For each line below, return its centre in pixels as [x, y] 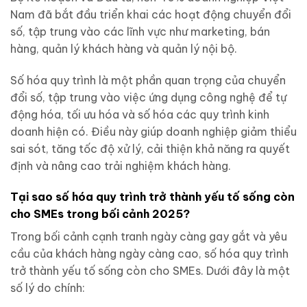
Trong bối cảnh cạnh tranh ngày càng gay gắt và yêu [149, 237]
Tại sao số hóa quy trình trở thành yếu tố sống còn [152, 197]
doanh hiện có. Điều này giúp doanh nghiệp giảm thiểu [153, 131]
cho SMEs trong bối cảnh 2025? [100, 214]
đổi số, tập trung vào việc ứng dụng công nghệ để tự [148, 97]
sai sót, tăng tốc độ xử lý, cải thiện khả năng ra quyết [150, 148]
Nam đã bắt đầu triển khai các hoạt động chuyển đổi [151, 14]
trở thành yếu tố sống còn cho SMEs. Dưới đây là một [150, 271]
